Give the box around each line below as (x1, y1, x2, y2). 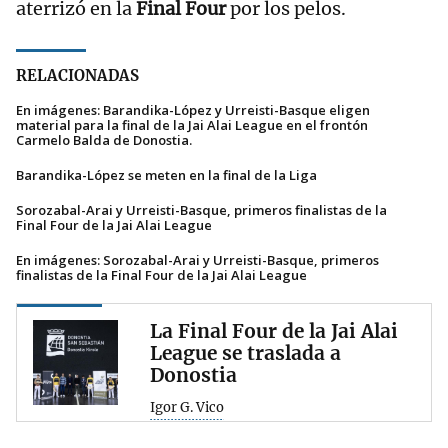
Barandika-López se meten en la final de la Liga (16, 166, 317, 185)
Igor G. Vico (150, 399, 224, 417)
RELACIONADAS (16, 66, 139, 86)
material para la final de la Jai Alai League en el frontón (16, 116, 368, 135)
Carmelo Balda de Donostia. (16, 131, 192, 150)
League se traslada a (150, 341, 341, 366)
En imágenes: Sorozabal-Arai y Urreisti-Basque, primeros (16, 251, 379, 270)
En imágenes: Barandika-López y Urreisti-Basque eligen (16, 101, 370, 120)
